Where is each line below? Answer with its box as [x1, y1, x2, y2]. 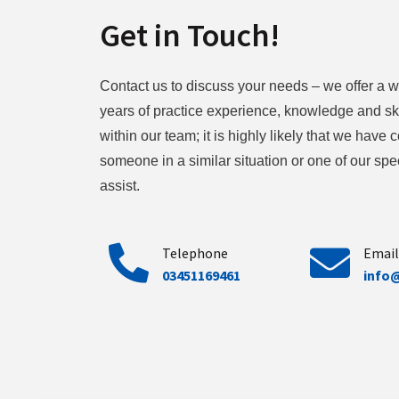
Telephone [162, 243, 228, 262]
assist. [100, 177, 143, 193]
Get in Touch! [100, 14, 280, 55]
